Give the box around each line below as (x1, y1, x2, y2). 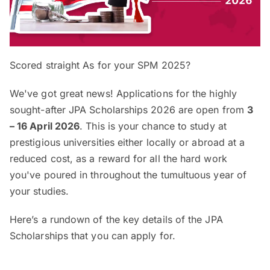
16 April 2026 (14, 120, 80, 133)
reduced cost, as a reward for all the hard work (10, 152, 227, 165)
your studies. (10, 185, 69, 198)
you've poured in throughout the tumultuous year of (10, 169, 246, 181)
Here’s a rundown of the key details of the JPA (10, 213, 223, 226)
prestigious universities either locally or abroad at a (10, 136, 245, 149)
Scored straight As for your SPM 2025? (10, 59, 194, 72)
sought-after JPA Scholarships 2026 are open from (10, 104, 247, 116)
